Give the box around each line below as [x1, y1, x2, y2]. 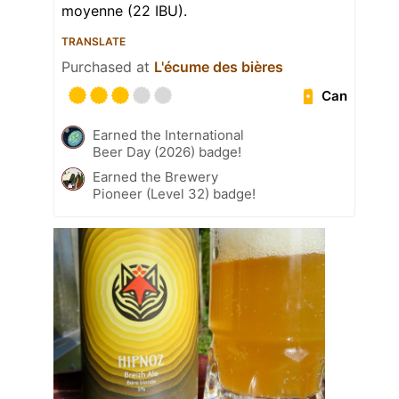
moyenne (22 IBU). [61, 2, 187, 20]
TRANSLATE [61, 35, 126, 49]
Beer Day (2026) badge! [93, 143, 241, 161]
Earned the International [93, 126, 244, 144]
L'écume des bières [154, 58, 283, 77]
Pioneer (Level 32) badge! [93, 185, 256, 203]
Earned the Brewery [93, 168, 218, 186]
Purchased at [61, 58, 154, 77]
